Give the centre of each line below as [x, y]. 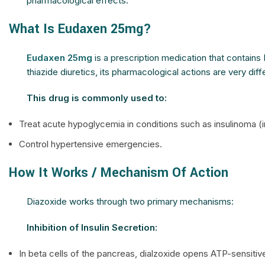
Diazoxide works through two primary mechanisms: [130, 201]
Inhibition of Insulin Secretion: [92, 227]
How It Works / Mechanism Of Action [119, 173]
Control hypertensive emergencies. [91, 144]
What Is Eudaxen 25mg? [80, 29]
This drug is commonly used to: [97, 98]
